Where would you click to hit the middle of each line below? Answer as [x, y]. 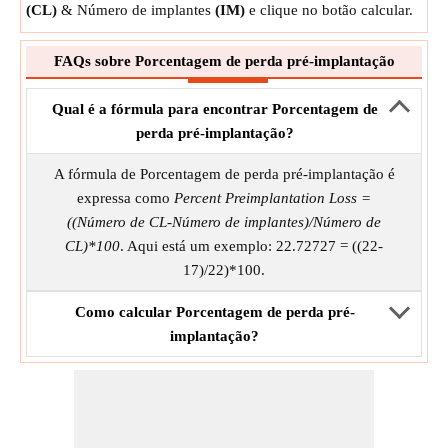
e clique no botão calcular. [329, 10]
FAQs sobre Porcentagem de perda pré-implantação [224, 61]
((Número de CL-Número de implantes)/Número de [224, 222]
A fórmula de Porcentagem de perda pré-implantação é [224, 174]
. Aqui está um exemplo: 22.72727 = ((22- [251, 246]
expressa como [125, 198]
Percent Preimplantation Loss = [272, 198]
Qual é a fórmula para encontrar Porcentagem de [214, 109]
